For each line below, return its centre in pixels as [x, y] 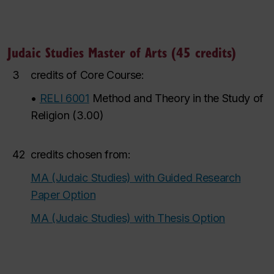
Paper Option [63, 195]
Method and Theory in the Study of [178, 98]
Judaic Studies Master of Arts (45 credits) [122, 52]
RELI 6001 [64, 98]
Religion [50, 115]
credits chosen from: [81, 154]
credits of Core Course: [87, 75]
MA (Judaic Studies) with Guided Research [136, 178]
